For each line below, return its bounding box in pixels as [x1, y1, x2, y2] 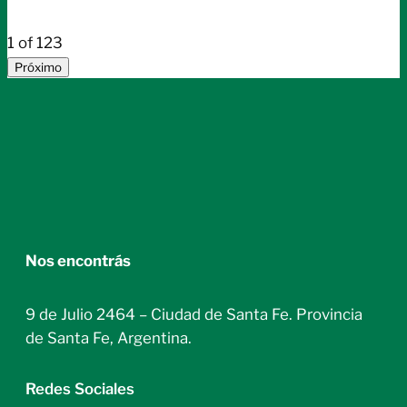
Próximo [15, 60, 62, 75]
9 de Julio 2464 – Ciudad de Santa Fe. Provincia [25, 305, 362, 324]
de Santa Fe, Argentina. [25, 329, 192, 348]
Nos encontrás [25, 252, 131, 271]
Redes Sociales [25, 380, 134, 399]
